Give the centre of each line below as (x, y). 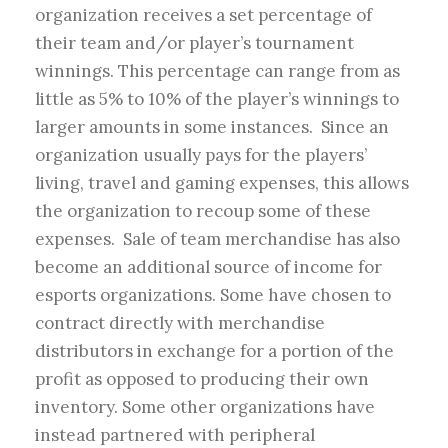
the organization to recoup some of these (203, 211)
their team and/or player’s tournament (194, 43)
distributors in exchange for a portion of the (214, 351)
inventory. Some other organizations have (205, 407)
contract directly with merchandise (180, 323)
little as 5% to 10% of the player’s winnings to (217, 99)
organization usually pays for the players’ (201, 155)
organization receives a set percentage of (203, 15)
